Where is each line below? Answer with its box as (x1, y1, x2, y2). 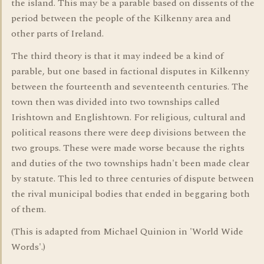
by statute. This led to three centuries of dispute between (11, 171, 254, 186)
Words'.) (11, 240, 45, 254)
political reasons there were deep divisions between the (11, 126, 246, 140)
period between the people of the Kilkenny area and (11, 11, 231, 25)
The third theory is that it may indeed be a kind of (11, 49, 223, 63)
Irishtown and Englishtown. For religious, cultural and (11, 110, 246, 124)
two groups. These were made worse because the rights (11, 141, 245, 155)
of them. (11, 202, 46, 216)
